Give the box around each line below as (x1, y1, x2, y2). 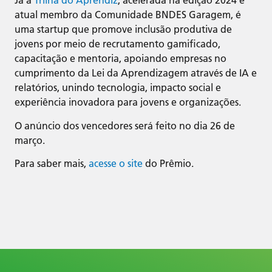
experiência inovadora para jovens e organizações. (15, 97, 241, 109)
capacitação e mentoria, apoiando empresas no (15, 53, 226, 65)
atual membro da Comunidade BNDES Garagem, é (15, 9, 241, 21)
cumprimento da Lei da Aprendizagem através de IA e (15, 67, 257, 80)
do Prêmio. (143, 157, 194, 169)
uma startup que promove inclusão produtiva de (15, 24, 232, 36)
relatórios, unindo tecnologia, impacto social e (15, 82, 221, 94)
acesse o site (89, 157, 143, 169)
